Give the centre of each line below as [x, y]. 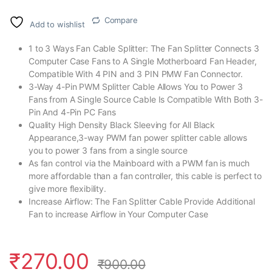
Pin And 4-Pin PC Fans [73, 112]
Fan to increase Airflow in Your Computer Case [118, 214]
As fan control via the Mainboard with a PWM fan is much [139, 163]
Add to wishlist [57, 25]
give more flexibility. [67, 189]
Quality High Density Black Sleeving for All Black [122, 125]
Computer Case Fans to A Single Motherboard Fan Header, [143, 61]
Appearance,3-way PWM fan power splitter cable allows [138, 138]
